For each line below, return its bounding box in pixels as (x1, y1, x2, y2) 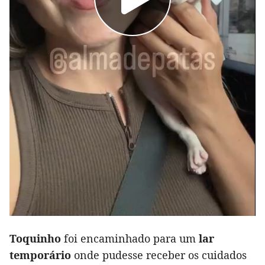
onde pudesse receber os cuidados (71, 248, 247, 263)
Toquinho (9, 231, 61, 246)
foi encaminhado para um (61, 231, 199, 246)
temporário (9, 248, 71, 263)
